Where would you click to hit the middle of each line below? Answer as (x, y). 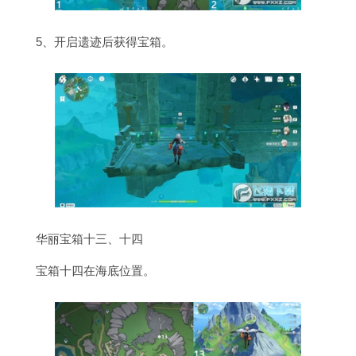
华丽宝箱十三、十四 (89, 238)
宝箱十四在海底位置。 (95, 270)
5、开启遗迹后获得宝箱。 (104, 41)
